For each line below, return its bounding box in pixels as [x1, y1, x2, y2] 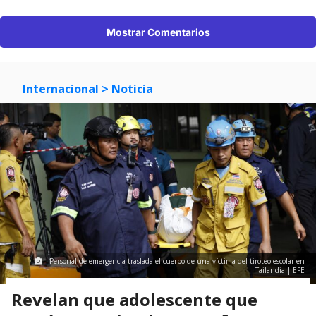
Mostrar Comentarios [106, 25, 210, 38]
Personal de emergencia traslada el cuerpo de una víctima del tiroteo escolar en [49, 256, 305, 267]
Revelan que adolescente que [11, 288, 257, 312]
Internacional [23, 80, 99, 97]
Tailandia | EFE [255, 265, 305, 276]
